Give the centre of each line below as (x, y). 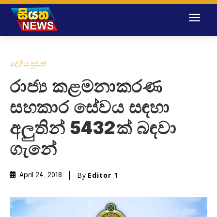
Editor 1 (103, 175)
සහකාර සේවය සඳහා (89, 108)
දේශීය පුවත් (28, 64)
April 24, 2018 (41, 176)
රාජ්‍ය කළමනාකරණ (86, 87)
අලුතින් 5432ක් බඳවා (93, 129)
